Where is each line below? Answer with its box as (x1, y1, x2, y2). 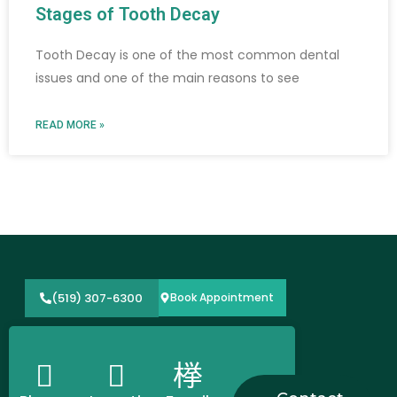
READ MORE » (35, 119, 105, 132)
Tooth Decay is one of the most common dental (35, 46, 339, 65)
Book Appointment (170, 290, 275, 306)
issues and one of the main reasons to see (35, 69, 300, 88)
